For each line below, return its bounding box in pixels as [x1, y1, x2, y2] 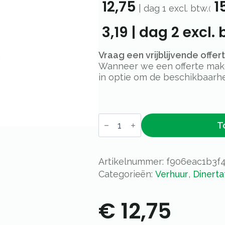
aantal [97, 137, 124, 148]
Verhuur [155, 169, 188, 180]
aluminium [97, 120, 142, 131]
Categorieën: [98, 169, 155, 180]
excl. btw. [166, 3, 208, 14]
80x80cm [97, 129, 138, 140]
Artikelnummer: [98, 156, 166, 167]
